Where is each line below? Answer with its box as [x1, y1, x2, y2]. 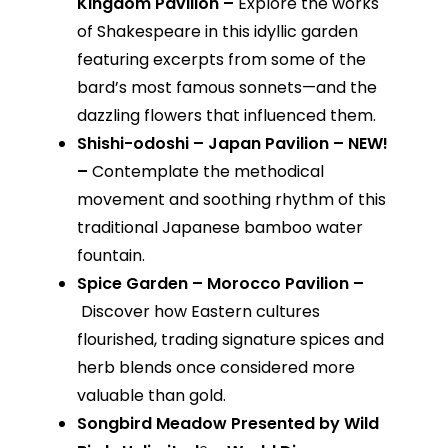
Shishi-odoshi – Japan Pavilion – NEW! [76, 132, 388, 156]
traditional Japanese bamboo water [76, 216, 363, 240]
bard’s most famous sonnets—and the [76, 76, 377, 100]
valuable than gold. [76, 384, 226, 408]
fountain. [76, 244, 145, 268]
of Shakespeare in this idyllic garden [76, 20, 358, 44]
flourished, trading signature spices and [76, 328, 384, 352]
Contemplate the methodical [91, 160, 324, 184]
